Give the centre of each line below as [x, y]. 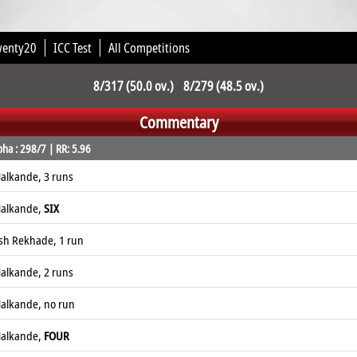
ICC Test [73, 48]
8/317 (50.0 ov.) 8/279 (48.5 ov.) [178, 86]
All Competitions [149, 48]
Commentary [178, 122]
